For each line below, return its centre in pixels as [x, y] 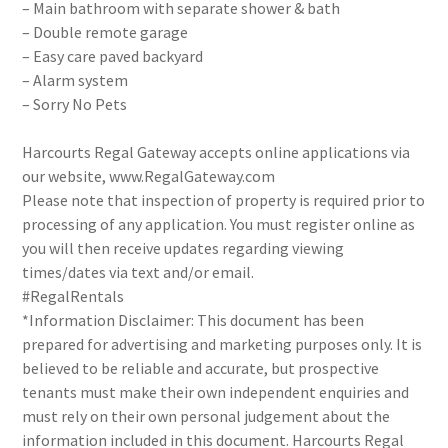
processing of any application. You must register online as [219, 224]
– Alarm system [75, 80]
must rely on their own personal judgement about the [206, 416]
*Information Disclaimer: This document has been [193, 320]
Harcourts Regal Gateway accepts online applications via [216, 152]
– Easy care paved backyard [113, 56]
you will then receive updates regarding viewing [183, 248]
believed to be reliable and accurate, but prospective [201, 368]
